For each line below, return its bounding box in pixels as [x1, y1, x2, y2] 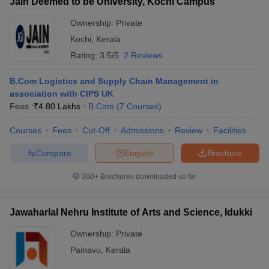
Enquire [124, 148, 154, 158]
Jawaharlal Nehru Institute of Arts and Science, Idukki [10, 207, 252, 217]
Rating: [70, 50, 100, 60]
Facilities [213, 125, 246, 135]
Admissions [121, 125, 164, 135]
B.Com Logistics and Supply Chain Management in [10, 76, 219, 86]
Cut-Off [82, 125, 110, 135]
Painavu [70, 245, 101, 255]
